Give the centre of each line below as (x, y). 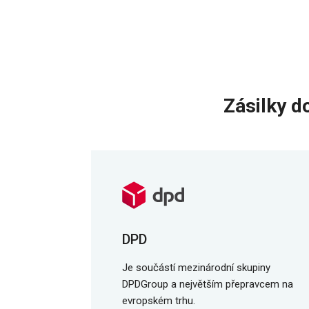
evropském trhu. (159, 301)
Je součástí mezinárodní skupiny (196, 268)
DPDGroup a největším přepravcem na (208, 284)
